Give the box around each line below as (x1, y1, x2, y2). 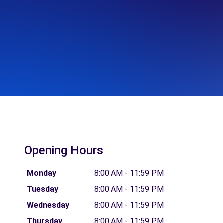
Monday (26, 168, 56, 178)
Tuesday (26, 184, 58, 194)
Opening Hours (24, 143, 103, 157)
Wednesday (26, 200, 69, 210)
